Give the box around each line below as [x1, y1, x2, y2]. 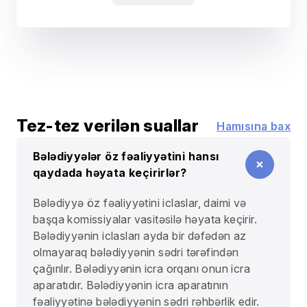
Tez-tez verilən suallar [16, 115, 199, 136]
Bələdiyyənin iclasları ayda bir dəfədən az [33, 228, 247, 243]
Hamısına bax [217, 119, 291, 133]
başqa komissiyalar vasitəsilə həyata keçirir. [33, 212, 257, 226]
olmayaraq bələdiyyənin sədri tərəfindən [33, 245, 239, 259]
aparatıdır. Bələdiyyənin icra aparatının [33, 278, 228, 292]
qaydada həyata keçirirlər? [33, 165, 187, 180]
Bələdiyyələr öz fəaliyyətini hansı [33, 149, 219, 163]
